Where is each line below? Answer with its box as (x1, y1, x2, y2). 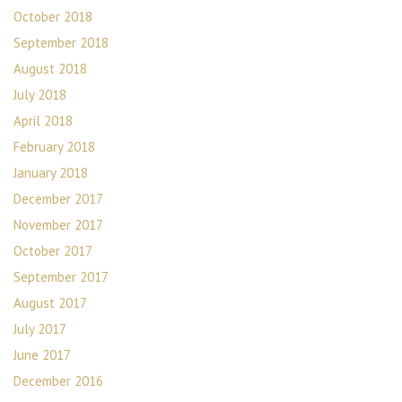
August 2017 (13, 294, 87, 311)
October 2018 (13, 8, 92, 25)
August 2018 (13, 60, 87, 77)
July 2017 (13, 320, 66, 337)
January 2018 (13, 164, 88, 181)
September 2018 (13, 34, 109, 51)
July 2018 (13, 86, 66, 103)
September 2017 (13, 268, 109, 285)
